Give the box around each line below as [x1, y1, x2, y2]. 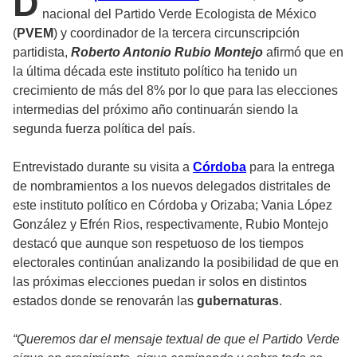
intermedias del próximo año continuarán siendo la [13, 102, 298, 116]
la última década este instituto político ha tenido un [13, 64, 297, 78]
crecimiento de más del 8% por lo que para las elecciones [13, 83, 338, 97]
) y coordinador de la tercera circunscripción [53, 25, 300, 40]
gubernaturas [197, 293, 279, 308]
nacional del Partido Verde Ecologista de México [42, 6, 316, 21]
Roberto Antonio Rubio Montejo [71, 45, 263, 59]
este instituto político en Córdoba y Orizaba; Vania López [13, 198, 332, 212]
